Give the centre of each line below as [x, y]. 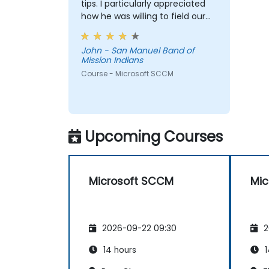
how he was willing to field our [143, 17]
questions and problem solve [141, 29]
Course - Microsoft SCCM [127, 74]
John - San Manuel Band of [92, 51]
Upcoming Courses [154, 136]
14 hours [119, 250]
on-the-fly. [104, 42]
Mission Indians [112, 60]
